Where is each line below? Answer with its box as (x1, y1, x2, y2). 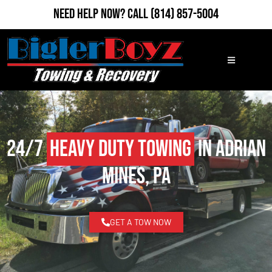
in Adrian (194, 135, 266, 163)
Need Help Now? (53, 5, 127, 22)
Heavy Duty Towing (49, 135, 191, 163)
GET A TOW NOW (109, 217, 171, 228)
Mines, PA (101, 163, 171, 191)
